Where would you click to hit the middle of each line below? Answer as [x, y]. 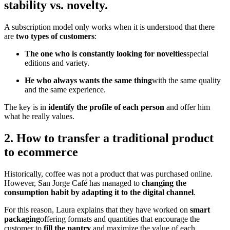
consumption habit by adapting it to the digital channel [99, 193]
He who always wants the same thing [88, 81]
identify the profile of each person [106, 107]
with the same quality [186, 81]
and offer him [187, 107]
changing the [164, 183]
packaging [22, 219]
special [197, 54]
